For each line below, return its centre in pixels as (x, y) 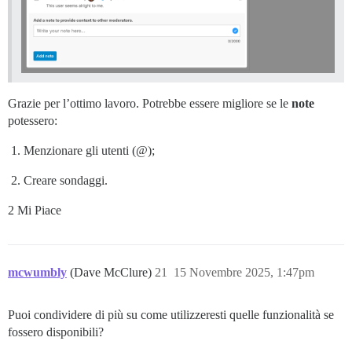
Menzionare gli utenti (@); (89, 150)
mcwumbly (37, 272)
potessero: (33, 120)
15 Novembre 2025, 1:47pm (244, 272)
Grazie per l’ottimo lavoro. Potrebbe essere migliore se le (150, 103)
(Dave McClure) (112, 272)
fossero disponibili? (56, 332)
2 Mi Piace (35, 210)
